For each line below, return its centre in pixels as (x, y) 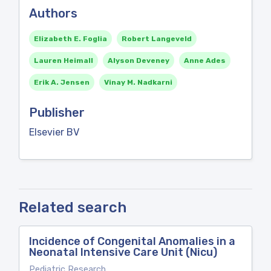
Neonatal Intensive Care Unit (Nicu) (123, 252)
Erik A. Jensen (62, 82)
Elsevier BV (54, 132)
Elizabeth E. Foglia (70, 39)
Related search (73, 207)
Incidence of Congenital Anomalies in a (132, 241)
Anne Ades (205, 60)
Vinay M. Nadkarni (138, 82)
